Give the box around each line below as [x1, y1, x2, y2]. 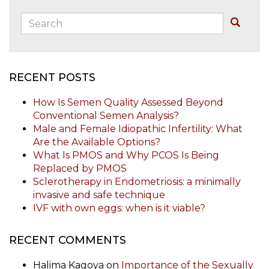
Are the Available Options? [33, 136, 160, 148]
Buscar [240, 16, 266, 26]
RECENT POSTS [9, 71, 95, 85]
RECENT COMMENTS [9, 234, 126, 247]
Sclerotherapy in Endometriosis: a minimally [33, 176, 241, 188]
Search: [20, 13, 55, 25]
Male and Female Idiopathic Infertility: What [33, 123, 243, 135]
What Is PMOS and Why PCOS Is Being [33, 150, 219, 162]
